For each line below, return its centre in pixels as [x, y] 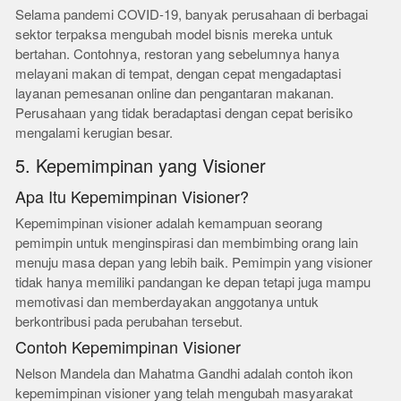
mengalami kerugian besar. [94, 133]
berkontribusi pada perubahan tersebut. [129, 322]
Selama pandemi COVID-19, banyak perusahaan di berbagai [192, 15]
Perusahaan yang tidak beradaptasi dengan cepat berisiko [184, 113]
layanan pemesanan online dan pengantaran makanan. [175, 94]
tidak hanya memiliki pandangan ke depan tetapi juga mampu [193, 282]
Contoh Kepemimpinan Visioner [128, 348]
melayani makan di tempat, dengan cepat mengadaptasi [179, 74]
